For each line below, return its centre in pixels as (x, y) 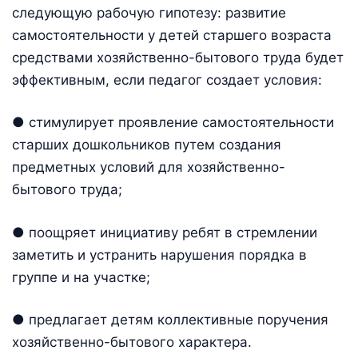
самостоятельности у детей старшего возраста (172, 35)
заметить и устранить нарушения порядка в (159, 255)
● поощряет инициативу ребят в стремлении (165, 232)
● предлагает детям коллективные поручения (170, 320)
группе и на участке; (81, 277)
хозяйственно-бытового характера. (132, 342)
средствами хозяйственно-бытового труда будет (178, 57)
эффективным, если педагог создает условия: (167, 80)
